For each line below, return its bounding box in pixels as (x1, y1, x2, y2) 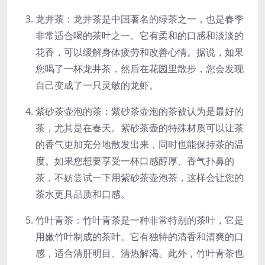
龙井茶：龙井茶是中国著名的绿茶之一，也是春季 (35, 12, 244, 26)
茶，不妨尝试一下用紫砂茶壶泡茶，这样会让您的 (35, 171, 244, 185)
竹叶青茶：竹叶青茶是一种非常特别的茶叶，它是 (35, 214, 244, 227)
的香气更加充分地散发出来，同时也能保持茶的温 (35, 138, 244, 151)
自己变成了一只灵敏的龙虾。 (35, 79, 159, 92)
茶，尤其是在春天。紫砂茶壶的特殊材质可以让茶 (35, 121, 244, 135)
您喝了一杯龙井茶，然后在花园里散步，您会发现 (35, 62, 244, 76)
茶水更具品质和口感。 (35, 188, 130, 201)
